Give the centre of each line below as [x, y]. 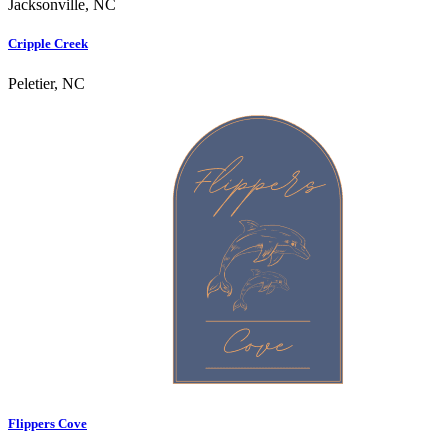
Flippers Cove [47, 423]
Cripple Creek [48, 44]
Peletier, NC [46, 83]
